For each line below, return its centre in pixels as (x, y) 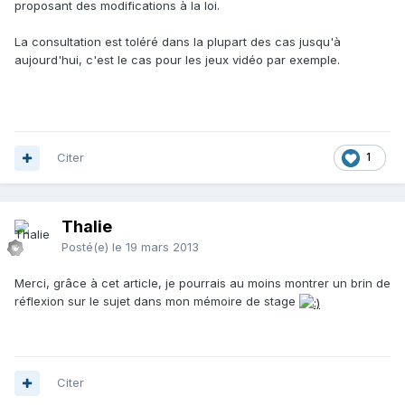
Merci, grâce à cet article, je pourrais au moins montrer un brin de (202, 283)
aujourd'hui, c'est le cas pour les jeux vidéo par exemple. (177, 59)
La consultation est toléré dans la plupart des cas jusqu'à (178, 41)
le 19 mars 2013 (155, 247)
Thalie (87, 227)
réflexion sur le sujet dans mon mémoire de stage (157, 301)
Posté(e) (87, 247)
